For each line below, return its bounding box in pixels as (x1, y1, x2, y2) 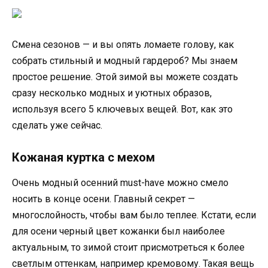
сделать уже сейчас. (12, 120, 102, 132)
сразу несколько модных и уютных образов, (12, 87, 212, 99)
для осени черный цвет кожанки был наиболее (12, 226, 225, 237)
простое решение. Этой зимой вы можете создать (12, 71, 238, 83)
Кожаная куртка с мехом (12, 150, 155, 165)
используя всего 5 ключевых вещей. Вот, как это (12, 103, 233, 115)
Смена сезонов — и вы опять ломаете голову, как (12, 39, 234, 51)
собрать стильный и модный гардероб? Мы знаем (12, 55, 237, 67)
